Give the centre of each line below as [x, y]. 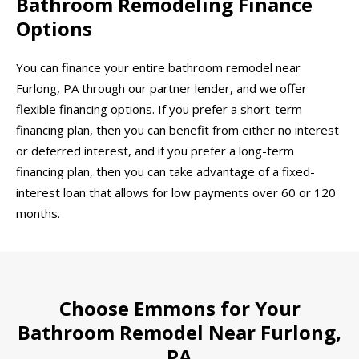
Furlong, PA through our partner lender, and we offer [161, 89]
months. [38, 214]
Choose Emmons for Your [179, 308]
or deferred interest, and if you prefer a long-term [155, 151]
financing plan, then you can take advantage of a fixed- [165, 172]
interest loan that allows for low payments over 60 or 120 [176, 193]
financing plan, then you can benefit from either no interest [177, 130]
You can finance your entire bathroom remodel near [158, 68]
